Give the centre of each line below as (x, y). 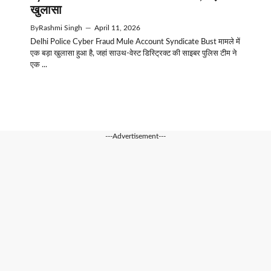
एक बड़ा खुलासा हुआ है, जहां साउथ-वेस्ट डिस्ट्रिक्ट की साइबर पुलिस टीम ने (133, 53)
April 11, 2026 (117, 28)
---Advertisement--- (135, 136)
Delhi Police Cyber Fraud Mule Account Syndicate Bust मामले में (135, 42)
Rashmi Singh (60, 28)
